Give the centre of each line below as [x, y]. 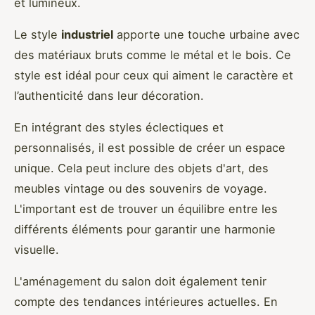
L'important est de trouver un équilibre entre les [146, 208]
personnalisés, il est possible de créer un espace [150, 147]
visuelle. [37, 249]
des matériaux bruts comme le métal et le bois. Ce [153, 54]
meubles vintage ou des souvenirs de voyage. [141, 188]
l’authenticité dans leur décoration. [109, 95]
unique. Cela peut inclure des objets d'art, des [141, 168]
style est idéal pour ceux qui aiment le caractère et [154, 75]
